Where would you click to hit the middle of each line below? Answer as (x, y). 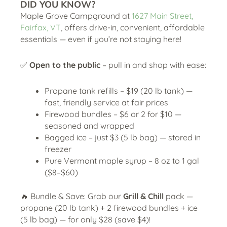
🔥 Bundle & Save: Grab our (72, 196)
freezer (58, 149)
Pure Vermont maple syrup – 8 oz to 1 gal (122, 161)
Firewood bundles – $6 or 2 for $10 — (113, 114)
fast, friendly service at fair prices (106, 102)
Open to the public (65, 65)
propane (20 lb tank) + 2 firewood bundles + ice (109, 208)
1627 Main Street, (162, 16)
